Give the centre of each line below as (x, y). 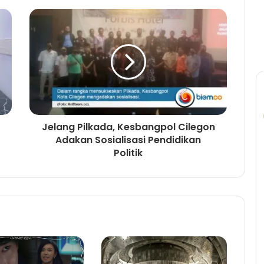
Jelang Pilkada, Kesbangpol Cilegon (128, 127)
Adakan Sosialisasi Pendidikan (128, 140)
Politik (128, 153)
